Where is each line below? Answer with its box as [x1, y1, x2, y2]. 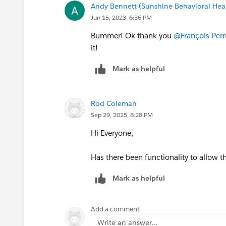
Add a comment [91, 204, 140, 213]
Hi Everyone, [91, 128, 137, 138]
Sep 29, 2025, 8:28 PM [91, 110, 153, 119]
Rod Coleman [91, 98, 137, 108]
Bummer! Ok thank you [91, 30, 174, 40]
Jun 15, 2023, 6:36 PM [91, 13, 152, 22]
